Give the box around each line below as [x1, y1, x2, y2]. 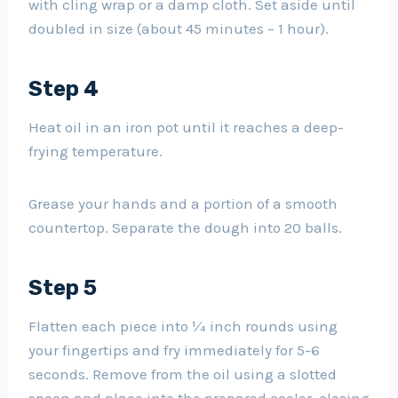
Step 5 [28, 275, 97, 300]
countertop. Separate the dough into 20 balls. [28, 218, 342, 236]
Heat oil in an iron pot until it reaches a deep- [28, 117, 344, 136]
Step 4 [28, 76, 99, 101]
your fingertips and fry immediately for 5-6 [28, 340, 320, 359]
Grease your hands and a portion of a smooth [28, 194, 338, 212]
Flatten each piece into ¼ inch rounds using [28, 316, 338, 335]
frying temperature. [28, 141, 163, 160]
